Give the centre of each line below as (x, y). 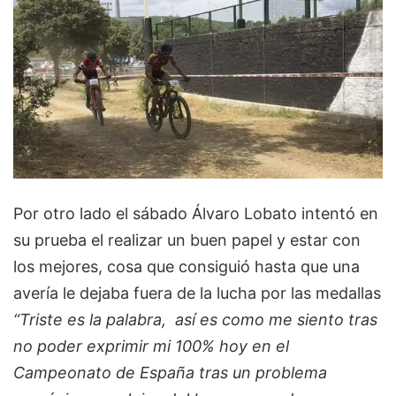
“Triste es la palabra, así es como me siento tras (195, 319)
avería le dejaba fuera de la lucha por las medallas (197, 293)
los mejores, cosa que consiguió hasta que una (187, 266)
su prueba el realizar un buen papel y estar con (187, 240)
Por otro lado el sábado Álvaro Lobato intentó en (196, 213)
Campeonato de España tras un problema (170, 372)
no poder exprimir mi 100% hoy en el (151, 346)
